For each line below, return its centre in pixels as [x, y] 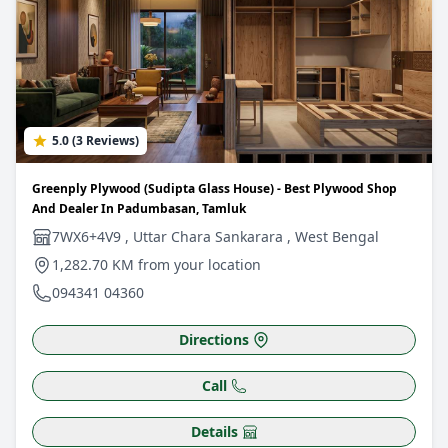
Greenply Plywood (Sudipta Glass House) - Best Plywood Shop [214, 188]
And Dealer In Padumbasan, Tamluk [139, 208]
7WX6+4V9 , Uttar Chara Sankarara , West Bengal [215, 236]
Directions [214, 339]
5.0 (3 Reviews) [95, 140]
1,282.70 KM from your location [156, 264]
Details [214, 431]
